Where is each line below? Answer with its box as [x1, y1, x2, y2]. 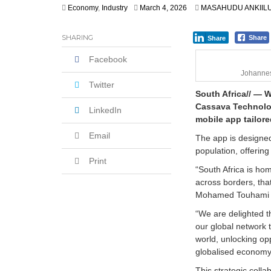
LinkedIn [89, 105, 122, 116]
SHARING [62, 33, 93, 42]
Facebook [89, 54, 127, 65]
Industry [102, 4, 128, 13]
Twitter [89, 80, 114, 90]
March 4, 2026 [140, 4, 187, 13]
